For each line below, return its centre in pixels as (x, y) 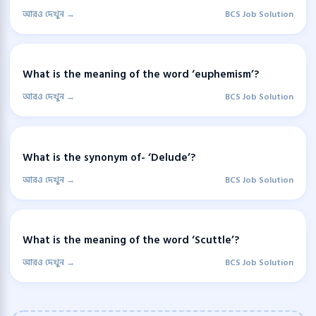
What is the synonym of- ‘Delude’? (109, 157)
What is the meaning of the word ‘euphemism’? (141, 75)
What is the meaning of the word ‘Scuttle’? (131, 240)
